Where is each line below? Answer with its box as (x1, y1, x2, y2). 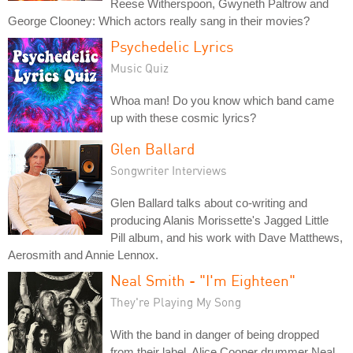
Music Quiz (110, 61, 169, 75)
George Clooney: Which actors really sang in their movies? (8, 14, 310, 28)
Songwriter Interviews (110, 163, 227, 177)
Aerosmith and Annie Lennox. (8, 248, 158, 262)
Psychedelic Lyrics (110, 37, 233, 55)
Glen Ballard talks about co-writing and (110, 196, 307, 210)
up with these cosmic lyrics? (110, 111, 256, 124)
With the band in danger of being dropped (110, 328, 319, 341)
